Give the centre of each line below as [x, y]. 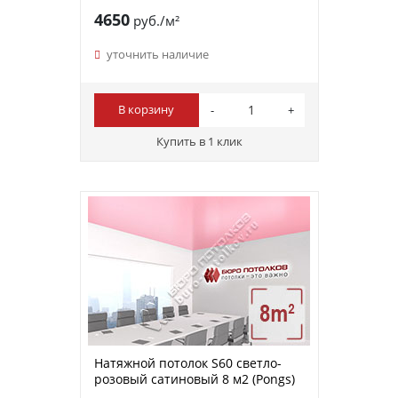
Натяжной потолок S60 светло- [187, 362]
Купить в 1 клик [199, 141]
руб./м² [154, 20]
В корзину [147, 110]
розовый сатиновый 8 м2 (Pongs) [194, 378]
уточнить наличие [157, 54]
